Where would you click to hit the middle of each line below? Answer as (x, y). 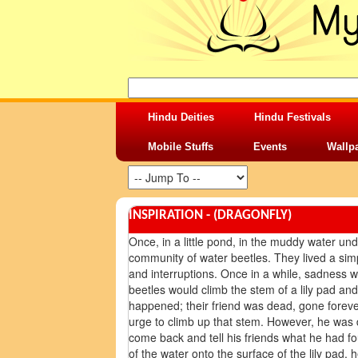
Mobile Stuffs (181, 147)
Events (270, 147)
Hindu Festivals (292, 117)
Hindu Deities (181, 117)
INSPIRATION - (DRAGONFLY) (210, 215)
